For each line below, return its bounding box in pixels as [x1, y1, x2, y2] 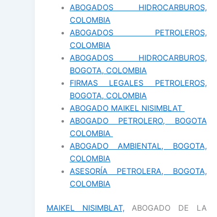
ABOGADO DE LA [124, 202, 207, 213]
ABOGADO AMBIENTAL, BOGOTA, [70, 140, 207, 151]
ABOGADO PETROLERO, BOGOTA [70, 115, 207, 125]
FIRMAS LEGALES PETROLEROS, [70, 77, 207, 88]
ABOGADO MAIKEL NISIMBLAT [70, 103, 185, 113]
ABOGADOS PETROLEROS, [70, 27, 207, 37]
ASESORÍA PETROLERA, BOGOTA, [70, 166, 207, 176]
